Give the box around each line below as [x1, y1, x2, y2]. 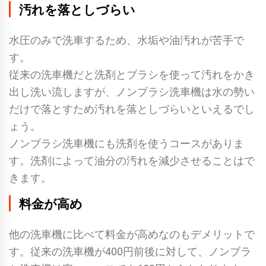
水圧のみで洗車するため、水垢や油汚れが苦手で [9, 33, 244, 46]
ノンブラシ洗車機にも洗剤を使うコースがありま [9, 137, 244, 150]
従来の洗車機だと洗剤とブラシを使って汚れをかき [9, 68, 255, 81]
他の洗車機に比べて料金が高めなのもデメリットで [9, 227, 255, 240]
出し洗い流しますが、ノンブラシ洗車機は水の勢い [9, 85, 255, 98]
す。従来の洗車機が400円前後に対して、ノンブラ [9, 245, 251, 258]
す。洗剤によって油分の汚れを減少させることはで [9, 154, 255, 167]
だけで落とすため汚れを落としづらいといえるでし [9, 102, 255, 115]
